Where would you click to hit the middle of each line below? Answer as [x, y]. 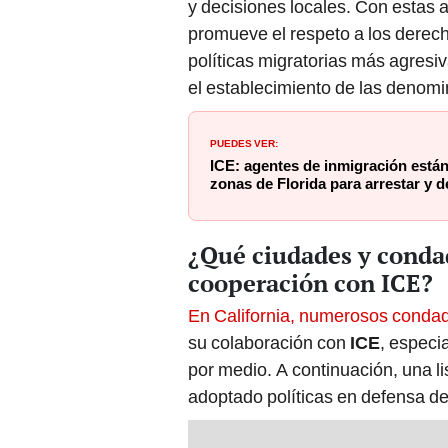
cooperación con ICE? [310, 283]
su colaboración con [269, 343]
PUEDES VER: [244, 142]
